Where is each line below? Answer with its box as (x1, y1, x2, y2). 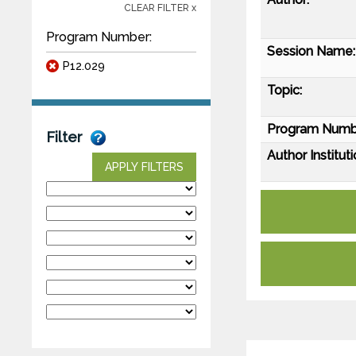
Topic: (267, 82, 302, 98)
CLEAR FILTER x (124, 2, 196, 14)
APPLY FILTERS (105, 160, 184, 173)
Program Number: (46, 29, 152, 44)
